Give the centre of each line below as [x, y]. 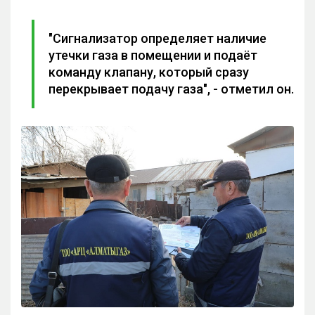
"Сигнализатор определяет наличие [157, 38]
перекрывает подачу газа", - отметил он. [171, 89]
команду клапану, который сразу [149, 72]
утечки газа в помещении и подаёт [153, 55]
